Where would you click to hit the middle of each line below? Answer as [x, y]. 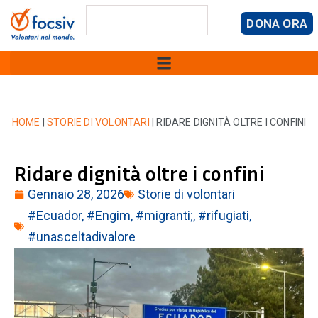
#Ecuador [55, 215]
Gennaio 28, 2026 [76, 194]
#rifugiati [224, 215]
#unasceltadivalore [82, 237]
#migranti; [164, 215]
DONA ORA [277, 23]
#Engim [109, 215]
